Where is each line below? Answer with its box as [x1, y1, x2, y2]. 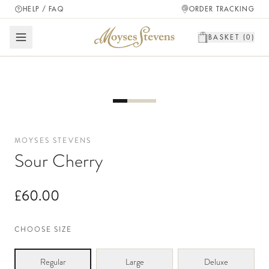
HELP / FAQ [23, 5, 64, 13]
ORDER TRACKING [189, 5, 255, 13]
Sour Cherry [14, 148, 103, 174]
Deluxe [204, 256, 228, 268]
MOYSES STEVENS [14, 135, 92, 146]
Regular [40, 256, 66, 268]
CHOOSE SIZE [14, 224, 73, 235]
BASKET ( [208, 34, 247, 41]
